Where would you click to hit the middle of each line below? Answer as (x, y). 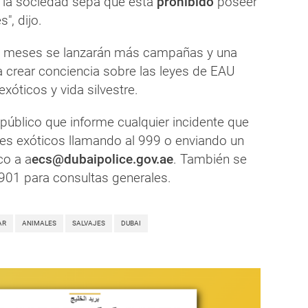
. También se (210, 159)
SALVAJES (89, 223)
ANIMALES (39, 223)
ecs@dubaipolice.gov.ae (102, 159)
